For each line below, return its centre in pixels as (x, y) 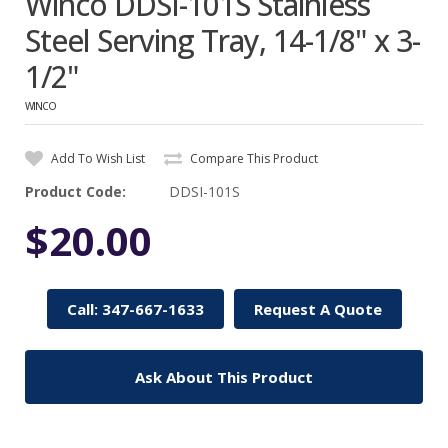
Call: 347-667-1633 (135, 308)
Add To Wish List (96, 158)
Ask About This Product (224, 376)
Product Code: (75, 191)
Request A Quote (317, 308)
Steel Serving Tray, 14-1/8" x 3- (222, 40)
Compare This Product (252, 158)
